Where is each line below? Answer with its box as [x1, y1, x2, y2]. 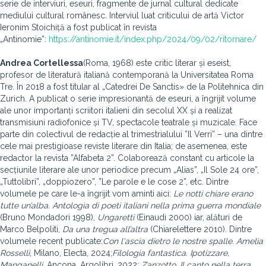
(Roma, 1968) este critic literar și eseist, [83, 58, 231, 68]
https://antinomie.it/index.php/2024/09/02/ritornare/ [49, 34, 256, 44]
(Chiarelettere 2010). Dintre [148, 224, 252, 234]
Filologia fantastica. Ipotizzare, [112, 248, 229, 258]
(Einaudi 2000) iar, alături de [134, 213, 242, 222]
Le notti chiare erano [173, 189, 253, 198]
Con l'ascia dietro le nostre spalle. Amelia [103, 236, 263, 246]
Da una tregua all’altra [62, 224, 148, 234]
